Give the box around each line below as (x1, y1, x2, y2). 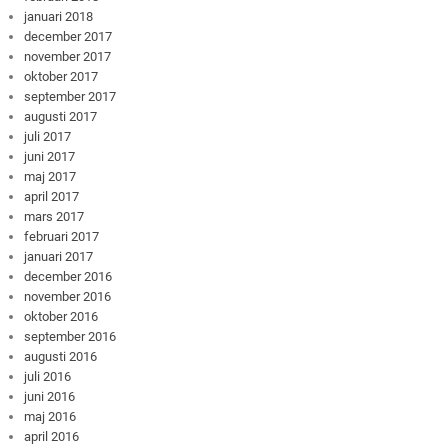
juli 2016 (24, 368, 72, 384)
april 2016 (24, 428, 80, 444)
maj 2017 (24, 168, 77, 184)
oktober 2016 (24, 308, 99, 324)
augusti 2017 (24, 108, 98, 124)
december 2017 (24, 28, 113, 44)
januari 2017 (24, 248, 94, 264)
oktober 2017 (24, 68, 99, 84)
